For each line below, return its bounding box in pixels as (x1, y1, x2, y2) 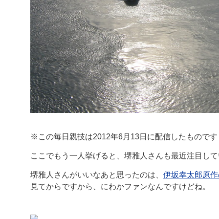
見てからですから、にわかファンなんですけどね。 (30, 182, 210, 191)
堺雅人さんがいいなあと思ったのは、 (30, 170, 163, 179)
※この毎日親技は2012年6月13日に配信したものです (30, 132, 218, 141)
